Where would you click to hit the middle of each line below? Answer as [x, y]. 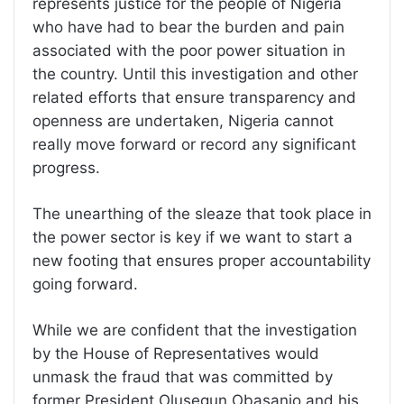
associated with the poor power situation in [189, 51]
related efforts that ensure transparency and [194, 98]
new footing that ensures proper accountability [202, 261]
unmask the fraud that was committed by [183, 377]
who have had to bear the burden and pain [188, 28]
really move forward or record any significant [194, 145]
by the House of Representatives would [176, 354]
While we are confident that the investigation [195, 331]
